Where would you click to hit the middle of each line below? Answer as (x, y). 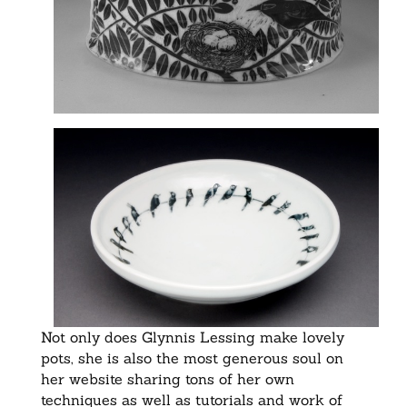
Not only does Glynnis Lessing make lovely (192, 337)
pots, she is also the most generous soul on (192, 357)
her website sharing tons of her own (167, 378)
